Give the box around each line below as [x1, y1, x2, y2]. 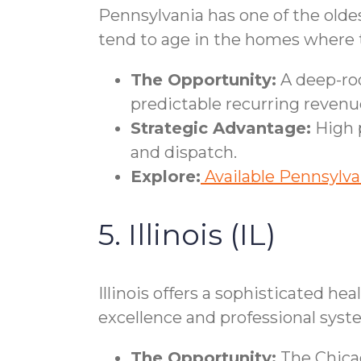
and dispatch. [131, 142, 237, 162]
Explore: [131, 166, 201, 186]
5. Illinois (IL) [98, 216, 276, 252]
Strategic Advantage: [131, 118, 311, 138]
